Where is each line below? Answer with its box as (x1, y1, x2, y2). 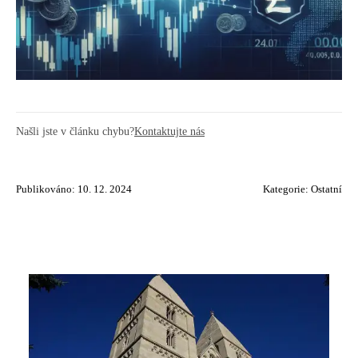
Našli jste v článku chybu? (16, 125, 134, 137)
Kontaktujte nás (134, 125, 205, 137)
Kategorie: (263, 184, 311, 195)
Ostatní (311, 184, 342, 195)
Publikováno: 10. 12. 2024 (16, 184, 132, 195)
